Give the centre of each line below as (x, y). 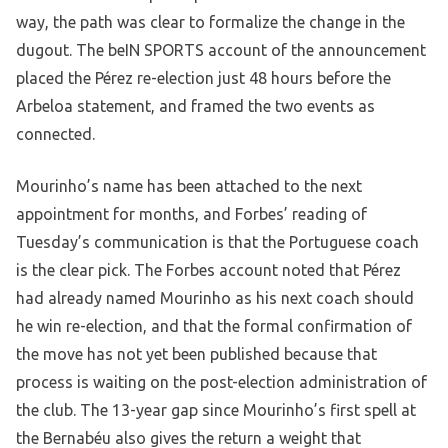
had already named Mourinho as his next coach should (215, 298)
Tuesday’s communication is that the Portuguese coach (217, 242)
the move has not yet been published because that (196, 354)
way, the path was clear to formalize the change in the (210, 22)
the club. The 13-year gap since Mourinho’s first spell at (216, 410)
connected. (55, 134)
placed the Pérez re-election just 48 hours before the (203, 78)
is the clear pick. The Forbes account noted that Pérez (208, 270)
